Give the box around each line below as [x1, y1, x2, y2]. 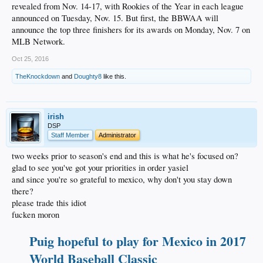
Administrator [99, 131, 136, 139]
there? [12, 185, 33, 197]
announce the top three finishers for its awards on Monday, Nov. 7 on [12, 23, 250, 35]
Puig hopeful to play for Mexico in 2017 [29, 231, 246, 251]
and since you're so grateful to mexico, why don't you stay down [12, 173, 232, 185]
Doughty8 [74, 72, 102, 80]
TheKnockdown [15, 72, 60, 80]
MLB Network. [12, 35, 65, 47]
